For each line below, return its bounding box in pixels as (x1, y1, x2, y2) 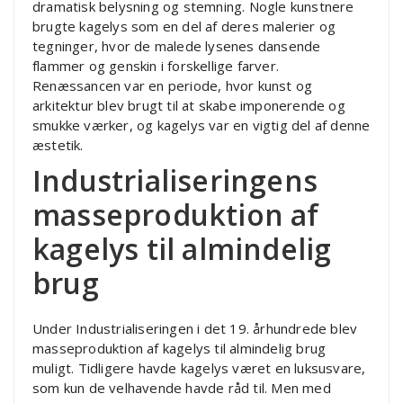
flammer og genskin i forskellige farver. (32, 56, 279, 75)
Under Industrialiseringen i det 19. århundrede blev (32, 318, 358, 337)
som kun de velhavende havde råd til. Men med (32, 378, 331, 397)
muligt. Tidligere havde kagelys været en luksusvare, (32, 358, 366, 377)
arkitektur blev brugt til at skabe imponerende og (32, 95, 345, 114)
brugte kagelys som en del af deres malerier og (32, 16, 336, 35)
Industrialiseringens (32, 160, 318, 200)
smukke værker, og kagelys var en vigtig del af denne (32, 115, 371, 134)
